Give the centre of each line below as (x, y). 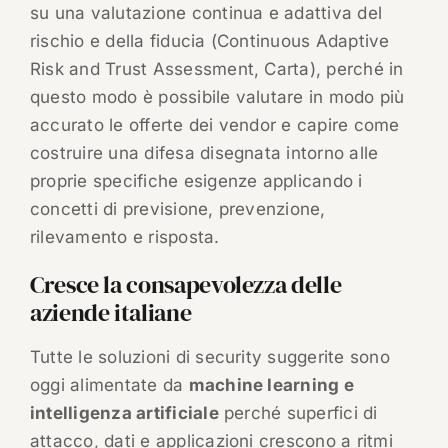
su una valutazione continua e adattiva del (206, 13)
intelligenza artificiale (124, 413)
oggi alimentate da (109, 385)
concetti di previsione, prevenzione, (177, 209)
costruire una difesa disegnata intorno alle (204, 153)
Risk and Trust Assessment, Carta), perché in (216, 69)
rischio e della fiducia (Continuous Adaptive (209, 41)
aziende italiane (110, 313)
